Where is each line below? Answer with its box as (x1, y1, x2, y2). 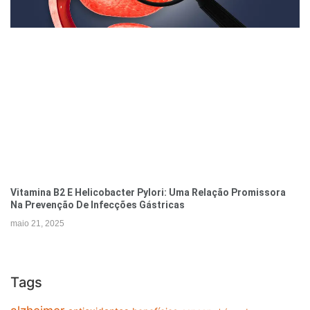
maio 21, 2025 (10, 218, 64, 228)
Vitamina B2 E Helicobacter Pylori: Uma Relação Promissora (10, 186, 286, 198)
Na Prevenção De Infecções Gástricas (10, 199, 185, 210)
